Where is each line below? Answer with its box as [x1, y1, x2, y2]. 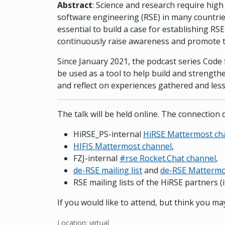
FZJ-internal [73, 153, 120, 164]
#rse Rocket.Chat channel [120, 153, 216, 164]
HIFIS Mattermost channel [73, 141, 172, 152]
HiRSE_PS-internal [73, 129, 143, 140]
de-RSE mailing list [73, 165, 142, 176]
